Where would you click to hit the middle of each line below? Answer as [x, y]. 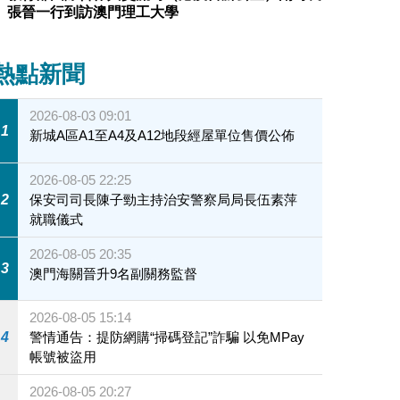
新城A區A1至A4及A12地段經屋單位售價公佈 [162, 136]
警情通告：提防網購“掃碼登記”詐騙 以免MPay [167, 337]
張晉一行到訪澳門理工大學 [92, 12]
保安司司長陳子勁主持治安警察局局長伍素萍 [164, 199]
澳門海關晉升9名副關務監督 [114, 273]
